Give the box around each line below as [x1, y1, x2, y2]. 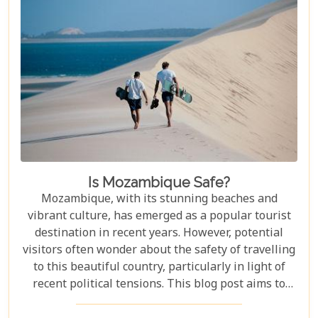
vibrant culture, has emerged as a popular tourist [27, 209, 291, 226]
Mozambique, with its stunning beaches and [40, 192, 278, 209]
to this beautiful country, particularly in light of [33, 260, 285, 277]
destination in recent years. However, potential [35, 226, 283, 243]
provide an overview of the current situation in [34, 294, 284, 311]
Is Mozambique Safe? [88, 174, 230, 192]
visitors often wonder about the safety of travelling [23, 243, 295, 260]
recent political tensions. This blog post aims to [33, 277, 285, 294]
